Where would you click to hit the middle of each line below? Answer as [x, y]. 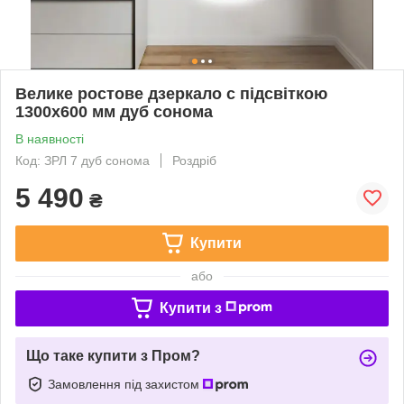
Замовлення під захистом [125, 384]
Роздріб [194, 160]
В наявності [50, 138]
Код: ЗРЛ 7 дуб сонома [83, 160]
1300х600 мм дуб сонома [114, 111]
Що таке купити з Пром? [113, 355]
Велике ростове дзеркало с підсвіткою [171, 93]
